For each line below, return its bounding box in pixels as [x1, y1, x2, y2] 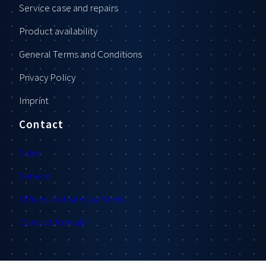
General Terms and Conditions [19, 47, 142, 61]
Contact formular [19, 216, 90, 229]
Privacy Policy [19, 70, 76, 84]
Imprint [19, 93, 49, 107]
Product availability [19, 24, 98, 37]
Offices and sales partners [19, 192, 125, 206]
